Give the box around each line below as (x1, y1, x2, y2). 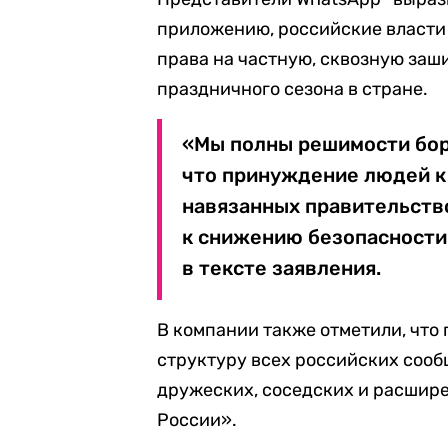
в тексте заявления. (182, 256, 382, 280)
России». (157, 409, 238, 431)
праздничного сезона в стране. (157, 78, 429, 100)
